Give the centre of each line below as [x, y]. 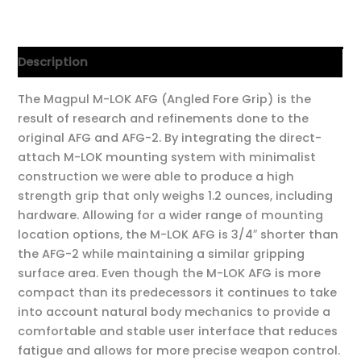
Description [53, 62]
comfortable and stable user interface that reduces [178, 332]
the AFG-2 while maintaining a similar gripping [162, 254]
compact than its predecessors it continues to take [178, 293]
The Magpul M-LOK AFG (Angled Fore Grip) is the [165, 100]
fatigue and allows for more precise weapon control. [179, 351]
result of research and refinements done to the [164, 119]
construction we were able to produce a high [156, 177]
